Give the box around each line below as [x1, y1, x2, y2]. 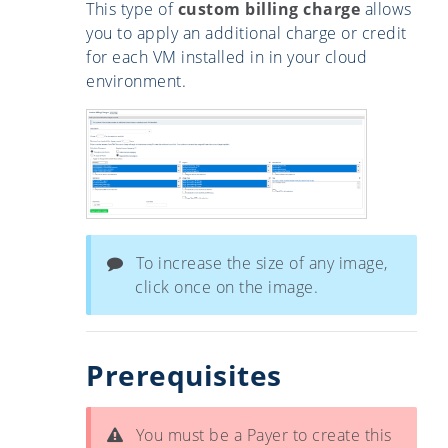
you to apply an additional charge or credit [86, 22, 407, 45]
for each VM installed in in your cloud [86, 46, 367, 69]
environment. [86, 70, 186, 93]
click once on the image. [135, 275, 318, 298]
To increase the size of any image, [135, 251, 388, 274]
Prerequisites [86, 356, 282, 395]
